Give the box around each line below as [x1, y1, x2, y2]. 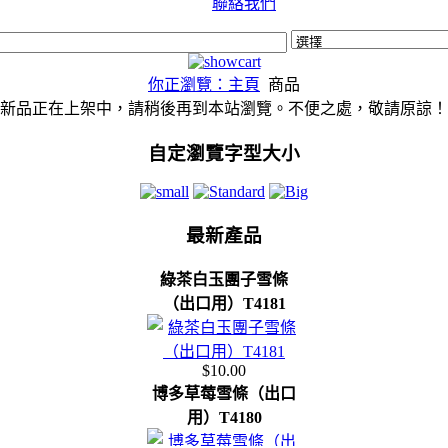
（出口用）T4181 [162, 294, 286, 312]
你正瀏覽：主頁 [148, 76, 260, 93]
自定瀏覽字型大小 [148, 142, 300, 164]
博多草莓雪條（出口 [152, 384, 296, 402]
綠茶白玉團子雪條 [160, 270, 288, 288]
